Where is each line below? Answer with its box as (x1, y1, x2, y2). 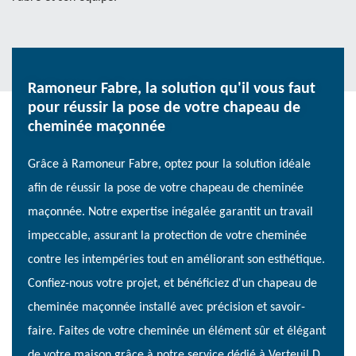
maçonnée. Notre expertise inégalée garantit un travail (28, 206, 313, 219)
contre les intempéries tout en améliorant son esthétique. (28, 253, 325, 266)
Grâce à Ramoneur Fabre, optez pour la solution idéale (28, 158, 311, 171)
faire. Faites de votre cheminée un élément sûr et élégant (28, 325, 326, 338)
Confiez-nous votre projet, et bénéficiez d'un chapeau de (28, 277, 317, 290)
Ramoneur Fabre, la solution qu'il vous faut (28, 81, 315, 97)
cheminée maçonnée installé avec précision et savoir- (28, 301, 305, 314)
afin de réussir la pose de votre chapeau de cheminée (28, 182, 304, 195)
